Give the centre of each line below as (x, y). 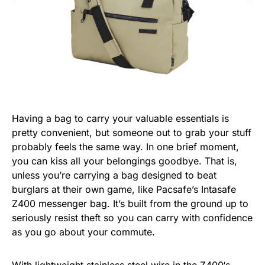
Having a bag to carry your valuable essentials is (120, 119)
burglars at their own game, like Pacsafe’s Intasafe (124, 190)
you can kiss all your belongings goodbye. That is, (125, 161)
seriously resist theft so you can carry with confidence (132, 218)
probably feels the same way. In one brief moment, (125, 147)
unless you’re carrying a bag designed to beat (114, 175)
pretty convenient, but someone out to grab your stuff (132, 133)
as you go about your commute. (83, 232)
